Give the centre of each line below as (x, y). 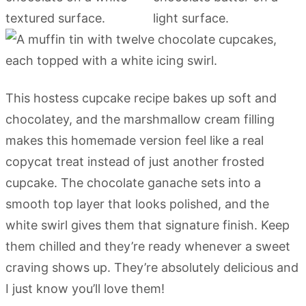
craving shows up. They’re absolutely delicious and (152, 267)
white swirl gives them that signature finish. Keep (148, 225)
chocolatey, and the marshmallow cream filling (140, 119)
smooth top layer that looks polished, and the (137, 204)
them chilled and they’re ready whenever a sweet (148, 246)
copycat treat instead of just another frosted (135, 161)
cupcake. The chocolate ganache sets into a (133, 182)
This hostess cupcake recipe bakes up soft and (141, 98)
